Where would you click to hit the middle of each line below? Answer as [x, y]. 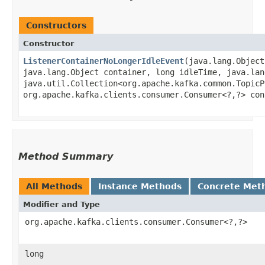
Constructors [56, 25]
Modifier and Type [62, 204]
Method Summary [66, 156]
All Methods [54, 186]
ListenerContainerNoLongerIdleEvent [104, 61]
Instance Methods [140, 186]
